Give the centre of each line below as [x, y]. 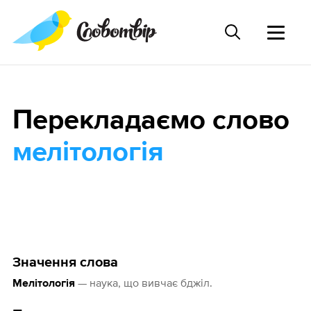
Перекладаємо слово [151, 121]
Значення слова [65, 263]
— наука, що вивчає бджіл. [143, 283]
